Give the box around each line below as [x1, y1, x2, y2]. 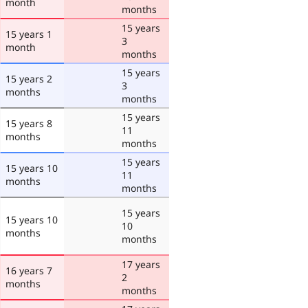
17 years [122, 257, 160, 271]
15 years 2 [5, 71, 52, 85]
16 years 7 [5, 263, 52, 277]
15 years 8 [5, 116, 52, 130]
